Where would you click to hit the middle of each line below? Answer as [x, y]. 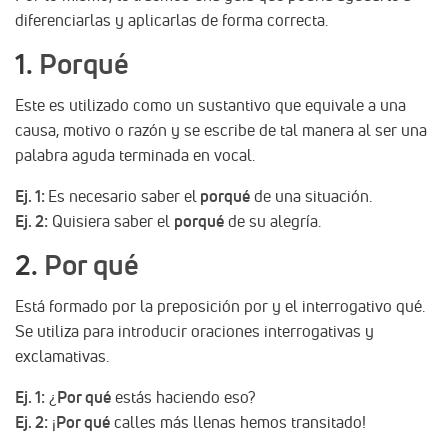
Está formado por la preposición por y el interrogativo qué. [220, 305]
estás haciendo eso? [183, 396]
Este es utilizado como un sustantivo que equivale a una [210, 104]
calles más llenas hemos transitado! [238, 421]
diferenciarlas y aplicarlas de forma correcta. [171, 19]
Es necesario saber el [122, 195]
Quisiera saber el [111, 220]
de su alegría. [272, 220]
